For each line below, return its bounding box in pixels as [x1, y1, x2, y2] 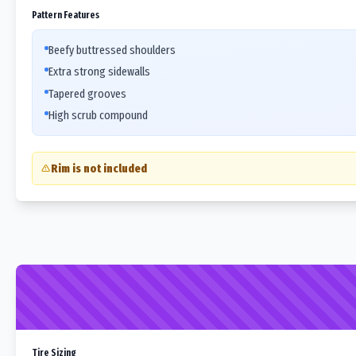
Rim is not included [50, 161, 147, 176]
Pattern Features [32, 8, 99, 21]
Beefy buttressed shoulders [48, 42, 176, 57]
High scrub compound [48, 108, 148, 122]
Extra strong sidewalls [48, 64, 150, 79]
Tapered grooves [48, 86, 126, 101]
